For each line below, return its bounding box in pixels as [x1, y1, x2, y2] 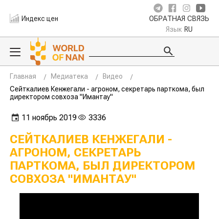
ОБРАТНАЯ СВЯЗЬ [149, 15, 209, 23]
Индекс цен [22, 14, 59, 22]
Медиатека [51, 72, 88, 80]
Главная [10, 72, 36, 80]
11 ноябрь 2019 [22, 113, 77, 122]
